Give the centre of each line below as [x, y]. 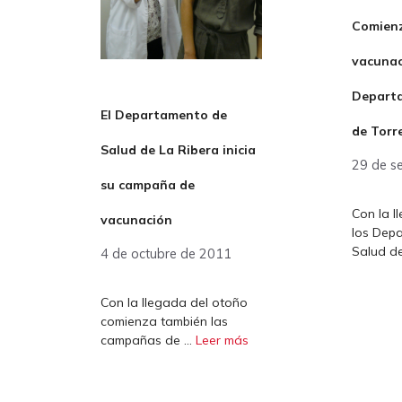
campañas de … [148, 341]
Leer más [222, 341]
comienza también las [164, 322]
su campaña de [148, 185]
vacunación [136, 220]
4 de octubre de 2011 [166, 254]
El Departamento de [164, 115]
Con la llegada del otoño [174, 303]
